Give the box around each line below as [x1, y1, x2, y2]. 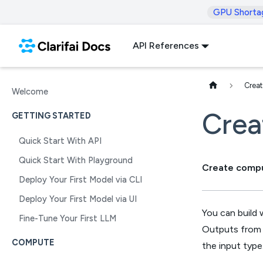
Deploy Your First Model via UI [19, 194, 137, 204]
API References [132, 40, 199, 51]
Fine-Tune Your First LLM [19, 213, 116, 224]
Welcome [12, 86, 48, 97]
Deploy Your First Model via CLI [19, 174, 142, 185]
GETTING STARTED [12, 110, 91, 121]
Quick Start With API [19, 136, 102, 146]
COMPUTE [12, 237, 55, 248]
